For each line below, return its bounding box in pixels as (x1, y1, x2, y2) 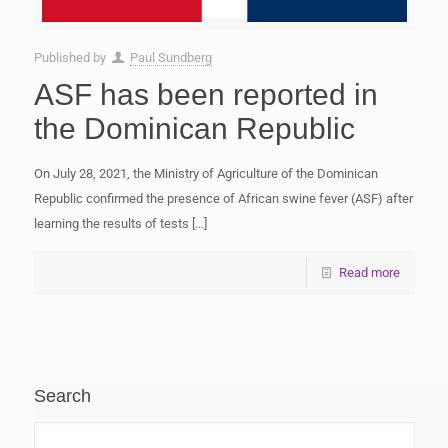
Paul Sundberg (129, 49, 212, 65)
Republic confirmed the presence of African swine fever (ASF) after (33, 190, 413, 206)
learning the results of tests (33, 215, 189, 231)
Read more (338, 264, 400, 280)
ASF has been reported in (33, 77, 378, 111)
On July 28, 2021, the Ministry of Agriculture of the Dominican (33, 165, 378, 181)
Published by (33, 49, 109, 65)
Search (33, 385, 91, 406)
